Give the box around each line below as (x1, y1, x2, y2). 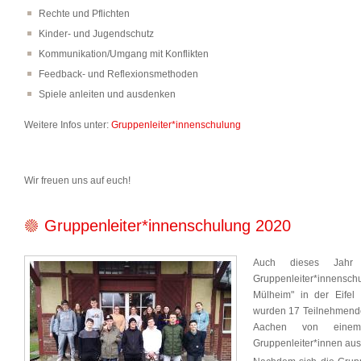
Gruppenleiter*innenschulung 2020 (44, 217, 291, 234)
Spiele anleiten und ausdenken (39, 89, 176, 100)
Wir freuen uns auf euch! (24, 175, 131, 186)
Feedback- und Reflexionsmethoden (39, 68, 198, 80)
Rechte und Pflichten (39, 8, 130, 19)
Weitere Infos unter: (24, 119, 111, 131)
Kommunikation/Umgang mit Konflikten (39, 48, 209, 60)
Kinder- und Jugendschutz (39, 28, 154, 39)
